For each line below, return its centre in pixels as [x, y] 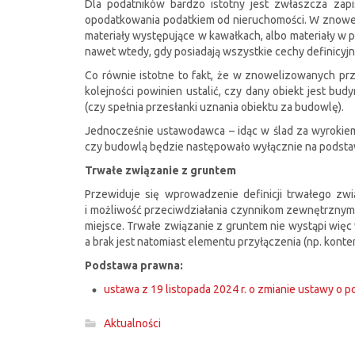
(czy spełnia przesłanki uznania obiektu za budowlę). [214, 107]
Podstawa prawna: [134, 266]
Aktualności [132, 324]
